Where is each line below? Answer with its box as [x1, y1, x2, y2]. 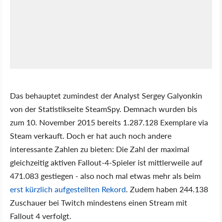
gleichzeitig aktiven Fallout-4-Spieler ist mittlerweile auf [10, 156, 203, 168]
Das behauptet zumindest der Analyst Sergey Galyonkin [10, 89, 202, 101]
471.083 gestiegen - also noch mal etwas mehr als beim [10, 169, 201, 181]
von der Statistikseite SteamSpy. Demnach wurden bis [10, 103, 197, 114]
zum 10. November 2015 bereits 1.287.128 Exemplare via [10, 116, 208, 128]
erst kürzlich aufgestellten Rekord [10, 183, 126, 195]
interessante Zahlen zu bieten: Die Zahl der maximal [10, 143, 189, 155]
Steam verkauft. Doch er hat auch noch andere [10, 129, 171, 141]
